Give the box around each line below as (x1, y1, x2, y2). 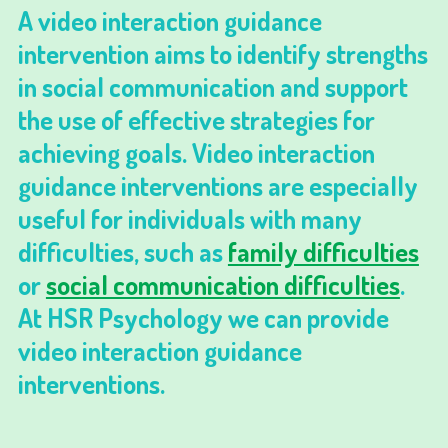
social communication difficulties (45, 268, 400, 301)
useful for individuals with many (17, 202, 362, 235)
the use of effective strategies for (17, 103, 375, 136)
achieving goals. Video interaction (17, 136, 375, 169)
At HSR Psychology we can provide (17, 301, 389, 334)
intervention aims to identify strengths (17, 37, 428, 70)
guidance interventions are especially (17, 169, 418, 202)
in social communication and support (17, 70, 408, 103)
